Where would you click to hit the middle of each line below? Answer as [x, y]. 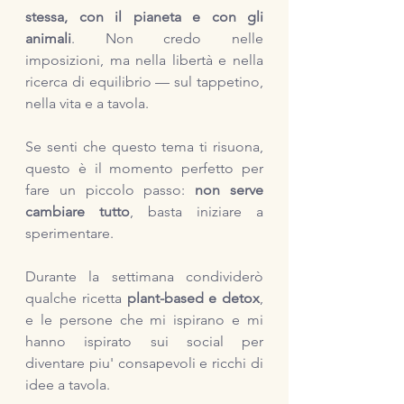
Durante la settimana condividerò [144, 276]
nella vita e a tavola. [87, 103]
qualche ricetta [76, 298]
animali [48, 38]
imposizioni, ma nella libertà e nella [144, 60]
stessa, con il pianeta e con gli [144, 17]
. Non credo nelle [167, 38]
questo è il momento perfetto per [144, 168]
